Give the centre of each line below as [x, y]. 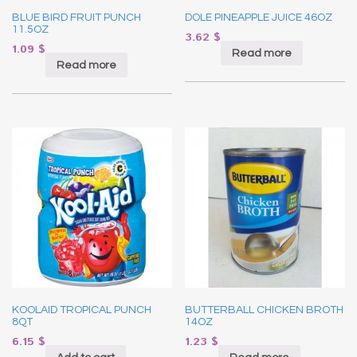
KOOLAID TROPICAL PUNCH [82, 310]
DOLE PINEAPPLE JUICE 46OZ [259, 18]
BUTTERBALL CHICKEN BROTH [265, 310]
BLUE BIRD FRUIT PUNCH [76, 18]
